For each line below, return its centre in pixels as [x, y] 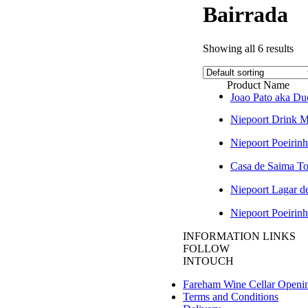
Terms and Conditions [231, 296]
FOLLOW [206, 248]
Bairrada [245, 15]
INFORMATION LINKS [239, 236]
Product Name [258, 85]
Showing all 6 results [248, 48]
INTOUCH [208, 261]
